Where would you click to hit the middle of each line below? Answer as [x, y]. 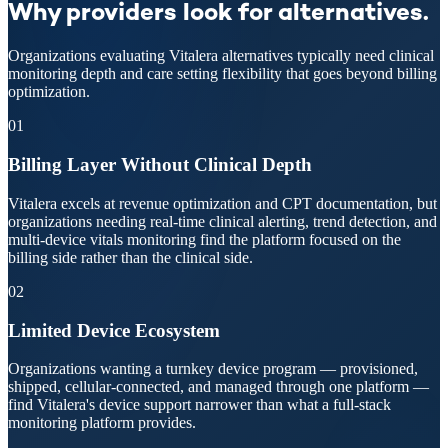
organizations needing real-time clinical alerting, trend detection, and [222, 221]
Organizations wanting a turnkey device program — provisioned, [213, 369]
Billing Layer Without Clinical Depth [160, 165]
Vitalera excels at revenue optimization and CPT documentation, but [222, 203]
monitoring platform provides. [102, 423]
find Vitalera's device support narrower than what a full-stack [199, 405]
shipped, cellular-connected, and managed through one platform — [218, 387]
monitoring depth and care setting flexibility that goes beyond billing [222, 74]
